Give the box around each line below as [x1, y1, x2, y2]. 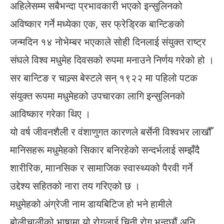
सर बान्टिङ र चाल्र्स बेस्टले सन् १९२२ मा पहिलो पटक [10, 71, 197, 85]
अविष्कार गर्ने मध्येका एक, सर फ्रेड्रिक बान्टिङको [10, 17, 184, 31]
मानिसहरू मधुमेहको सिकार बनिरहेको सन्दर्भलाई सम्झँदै [10, 143, 199, 157]
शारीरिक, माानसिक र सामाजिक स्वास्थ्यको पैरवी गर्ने [10, 161, 192, 175]
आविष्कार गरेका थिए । [10, 107, 90, 121]
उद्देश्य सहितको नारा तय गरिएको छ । [10, 179, 140, 193]
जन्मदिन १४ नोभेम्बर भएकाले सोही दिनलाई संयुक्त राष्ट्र [10, 35, 206, 49]
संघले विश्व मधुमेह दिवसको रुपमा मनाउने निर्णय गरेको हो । [10, 53, 214, 67]
